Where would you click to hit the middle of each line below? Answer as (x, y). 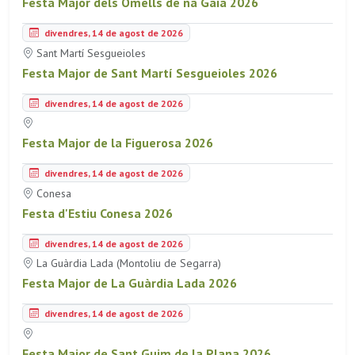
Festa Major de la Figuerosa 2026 (118, 143)
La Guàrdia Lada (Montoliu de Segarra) (127, 263)
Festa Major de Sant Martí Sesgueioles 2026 (150, 73)
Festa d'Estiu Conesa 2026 (97, 213)
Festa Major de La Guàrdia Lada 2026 (130, 283)
